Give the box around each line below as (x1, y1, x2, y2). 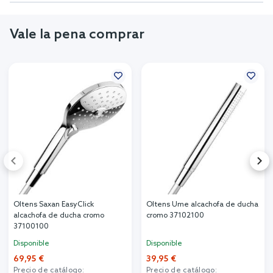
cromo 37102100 (146, 211, 204, 220)
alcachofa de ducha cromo (13, 211, 104, 220)
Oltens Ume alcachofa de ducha (146, 200, 258, 209)
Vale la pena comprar (10, 26, 144, 43)
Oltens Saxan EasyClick (13, 200, 94, 209)
